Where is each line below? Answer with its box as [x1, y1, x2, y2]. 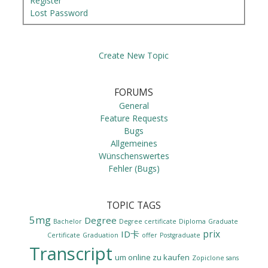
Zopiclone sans [191, 253, 239, 263]
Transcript [29, 242, 112, 266]
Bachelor [53, 217, 83, 226]
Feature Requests [99, 112, 168, 124]
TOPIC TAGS [106, 199, 162, 212]
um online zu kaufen [114, 252, 190, 263]
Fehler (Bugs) [108, 163, 160, 175]
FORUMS [114, 86, 154, 99]
